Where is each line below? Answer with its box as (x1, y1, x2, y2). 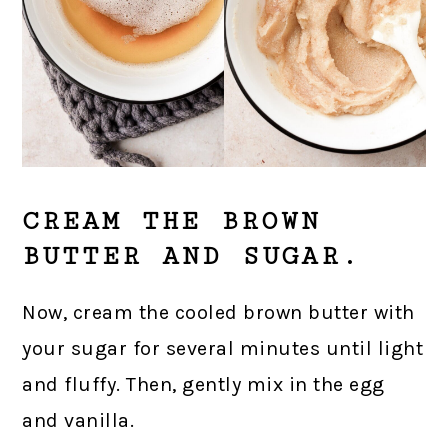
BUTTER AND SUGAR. (22, 241, 362, 272)
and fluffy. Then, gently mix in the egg (22, 373, 385, 397)
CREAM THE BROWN (22, 206, 322, 237)
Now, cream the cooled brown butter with (22, 301, 415, 325)
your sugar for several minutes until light (22, 337, 424, 361)
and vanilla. (22, 409, 135, 433)
